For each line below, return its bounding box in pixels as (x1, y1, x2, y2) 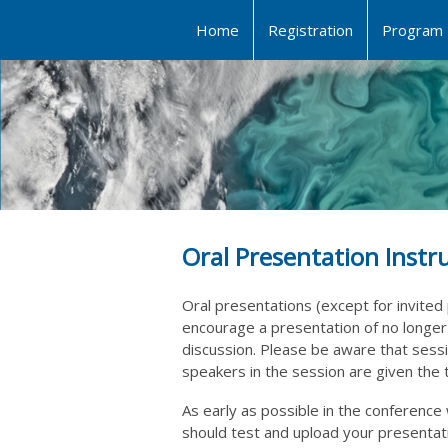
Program (382, 20, 443, 40)
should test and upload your (182, 421, 378, 442)
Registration (268, 20, 353, 40)
